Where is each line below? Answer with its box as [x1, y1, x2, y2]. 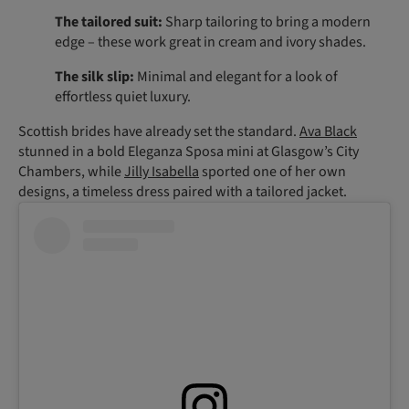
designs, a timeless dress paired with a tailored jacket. [18, 182, 350, 203]
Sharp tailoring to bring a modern [163, 12, 371, 33]
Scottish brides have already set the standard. [18, 121, 299, 142]
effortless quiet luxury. [55, 87, 191, 108]
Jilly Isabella [124, 162, 199, 183]
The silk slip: [55, 67, 134, 88]
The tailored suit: [55, 12, 163, 33]
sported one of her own [199, 162, 346, 183]
